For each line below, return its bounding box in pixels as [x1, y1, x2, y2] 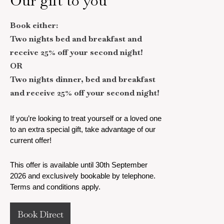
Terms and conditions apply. [10, 183, 100, 191]
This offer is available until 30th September [10, 161, 147, 169]
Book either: [10, 20, 58, 31]
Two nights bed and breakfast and [10, 33, 142, 44]
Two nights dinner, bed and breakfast [10, 74, 155, 85]
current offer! [10, 136, 51, 145]
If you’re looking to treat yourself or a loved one [10, 114, 161, 123]
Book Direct [17, 208, 63, 220]
